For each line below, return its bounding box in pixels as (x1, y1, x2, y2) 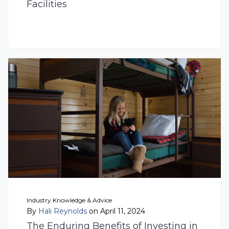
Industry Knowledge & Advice (27, 196, 112, 204)
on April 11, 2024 (87, 206, 145, 216)
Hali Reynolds (38, 206, 87, 216)
